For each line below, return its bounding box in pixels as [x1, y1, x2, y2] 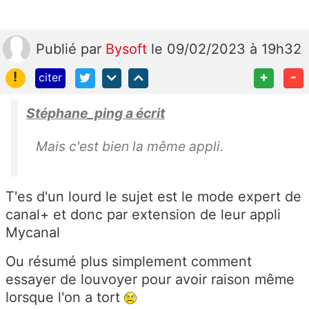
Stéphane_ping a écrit [26, 104, 165, 121]
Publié [36, 40, 81, 57]
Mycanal [6, 223, 60, 241]
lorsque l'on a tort [6, 288, 124, 306]
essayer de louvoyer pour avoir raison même [6, 270, 295, 288]
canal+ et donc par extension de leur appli [6, 206, 281, 223]
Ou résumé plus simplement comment [6, 252, 252, 270]
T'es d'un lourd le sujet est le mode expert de [6, 188, 301, 205]
